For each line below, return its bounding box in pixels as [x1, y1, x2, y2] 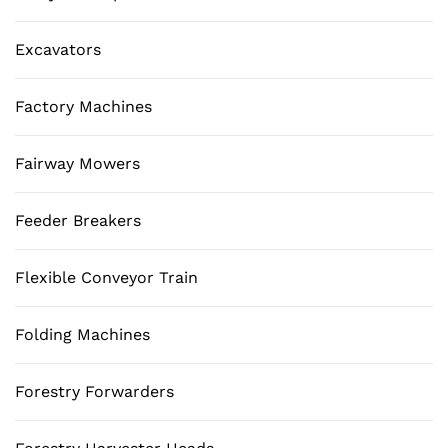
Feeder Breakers [15, 210, 141, 230]
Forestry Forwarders [15, 381, 174, 401]
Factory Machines [15, 96, 152, 116]
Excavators [15, 39, 101, 59]
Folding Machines [15, 324, 150, 344]
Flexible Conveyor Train [15, 267, 198, 287]
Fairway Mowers [15, 153, 140, 173]
